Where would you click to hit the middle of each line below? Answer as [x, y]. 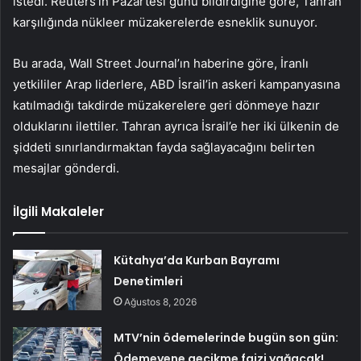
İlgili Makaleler [58, 212]
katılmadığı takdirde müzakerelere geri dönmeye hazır [166, 106]
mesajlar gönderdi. [66, 168]
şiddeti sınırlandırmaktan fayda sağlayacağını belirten [164, 147]
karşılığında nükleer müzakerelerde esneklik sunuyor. [165, 23]
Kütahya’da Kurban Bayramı [197, 261]
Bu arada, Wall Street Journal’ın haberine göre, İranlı [161, 64]
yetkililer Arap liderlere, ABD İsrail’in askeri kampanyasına [176, 85]
